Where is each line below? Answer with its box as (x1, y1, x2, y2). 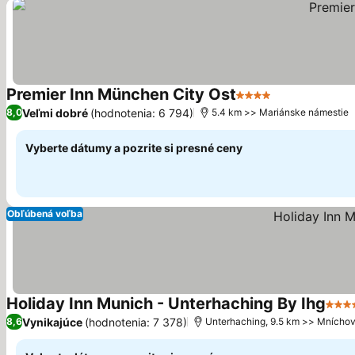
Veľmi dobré (22, 105, 88, 120)
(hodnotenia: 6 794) (90, 105, 193, 120)
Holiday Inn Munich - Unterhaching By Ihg (6, 294, 326, 313)
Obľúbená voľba (7, 208, 82, 219)
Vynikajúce (22, 315, 82, 329)
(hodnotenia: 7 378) (85, 315, 187, 329)
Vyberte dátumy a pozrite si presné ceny (25, 141, 242, 155)
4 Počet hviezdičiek (235, 95, 353, 111)
